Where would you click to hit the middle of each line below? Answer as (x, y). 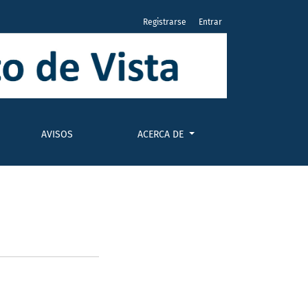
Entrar (210, 22)
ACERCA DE (162, 135)
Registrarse (165, 22)
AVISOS (57, 135)
